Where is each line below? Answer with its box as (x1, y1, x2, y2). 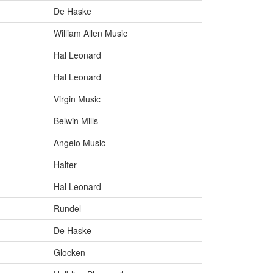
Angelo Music (54, 136, 105, 149)
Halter (54, 158, 77, 171)
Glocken (54, 246, 85, 259)
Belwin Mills (54, 115, 98, 127)
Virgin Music (54, 93, 101, 105)
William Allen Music (54, 27, 127, 40)
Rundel (54, 202, 81, 215)
